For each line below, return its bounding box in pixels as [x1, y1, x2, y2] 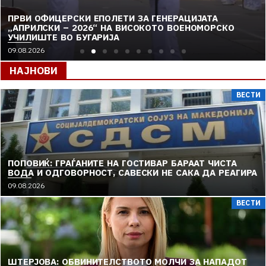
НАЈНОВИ [9, 64, 58, 77]
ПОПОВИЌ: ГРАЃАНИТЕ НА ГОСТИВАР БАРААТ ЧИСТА [8, 157, 237, 169]
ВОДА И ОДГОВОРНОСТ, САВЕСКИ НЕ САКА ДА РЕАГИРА [8, 167, 258, 178]
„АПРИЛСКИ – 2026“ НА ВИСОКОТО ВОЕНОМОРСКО [8, 22, 235, 33]
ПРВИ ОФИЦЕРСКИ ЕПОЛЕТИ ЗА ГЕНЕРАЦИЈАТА [8, 12, 218, 24]
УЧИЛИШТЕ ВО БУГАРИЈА [8, 31, 119, 43]
